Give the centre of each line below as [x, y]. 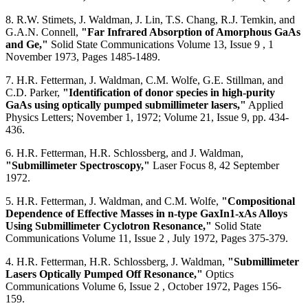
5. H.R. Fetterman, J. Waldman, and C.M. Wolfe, [113, 201]
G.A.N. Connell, [43, 32]
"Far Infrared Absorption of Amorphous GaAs [191, 32]
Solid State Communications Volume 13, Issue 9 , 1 [161, 44]
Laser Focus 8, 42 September [214, 165]
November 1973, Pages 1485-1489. [84, 56]
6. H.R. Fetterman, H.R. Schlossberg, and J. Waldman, [124, 153]
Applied [265, 104]
